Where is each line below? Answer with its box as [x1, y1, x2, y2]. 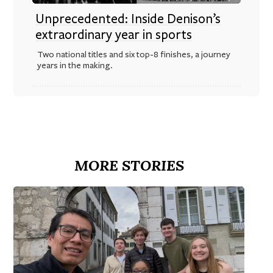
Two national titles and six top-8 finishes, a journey [37, 49, 230, 60]
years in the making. [37, 60, 113, 71]
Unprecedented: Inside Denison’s [35, 10, 221, 27]
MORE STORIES [74, 155, 184, 175]
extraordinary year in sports [35, 26, 193, 43]
